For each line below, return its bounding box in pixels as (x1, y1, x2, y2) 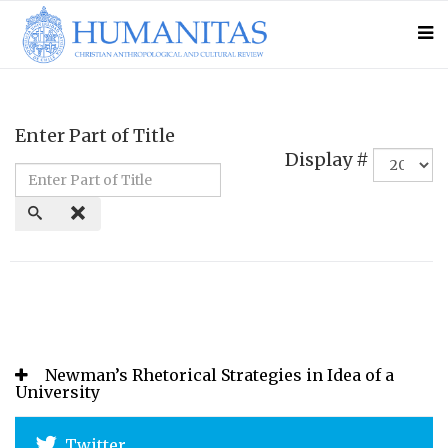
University (15, 382, 100, 403)
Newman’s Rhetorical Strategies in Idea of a (45, 365, 394, 386)
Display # (285, 148, 369, 171)
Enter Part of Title (15, 124, 179, 148)
